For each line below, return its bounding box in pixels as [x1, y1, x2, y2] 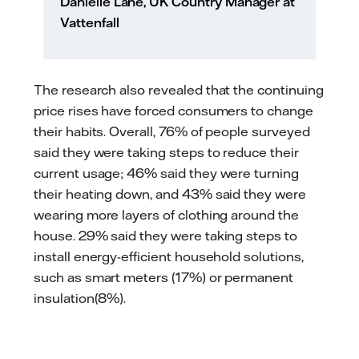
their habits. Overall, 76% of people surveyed [34, 123, 310, 140]
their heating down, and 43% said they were [34, 186, 306, 203]
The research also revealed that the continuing [34, 82, 324, 99]
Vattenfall [60, 14, 119, 30]
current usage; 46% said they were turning [34, 165, 299, 182]
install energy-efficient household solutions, [34, 248, 304, 265]
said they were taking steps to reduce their [34, 144, 299, 161]
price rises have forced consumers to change [34, 103, 313, 119]
